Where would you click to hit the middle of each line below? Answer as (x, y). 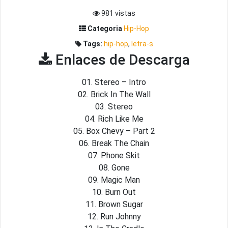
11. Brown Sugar (114, 204)
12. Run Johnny (114, 217)
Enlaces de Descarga (121, 60)
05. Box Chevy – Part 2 (114, 131)
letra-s (142, 44)
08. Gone (114, 168)
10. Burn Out (114, 192)
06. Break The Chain (114, 143)
